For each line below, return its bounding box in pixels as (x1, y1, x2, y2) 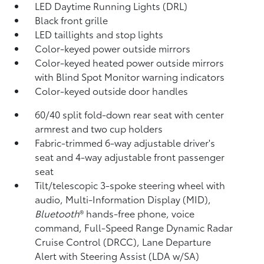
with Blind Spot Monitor (35, 70, 143, 83)
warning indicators (142, 70, 225, 83)
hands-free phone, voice (86, 206, 195, 220)
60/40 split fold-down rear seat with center (35, 107, 225, 121)
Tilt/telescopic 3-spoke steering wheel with (35, 178, 226, 192)
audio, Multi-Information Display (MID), (35, 192, 212, 206)
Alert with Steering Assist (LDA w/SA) (35, 249, 200, 262)
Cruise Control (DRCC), (35, 235, 143, 248)
